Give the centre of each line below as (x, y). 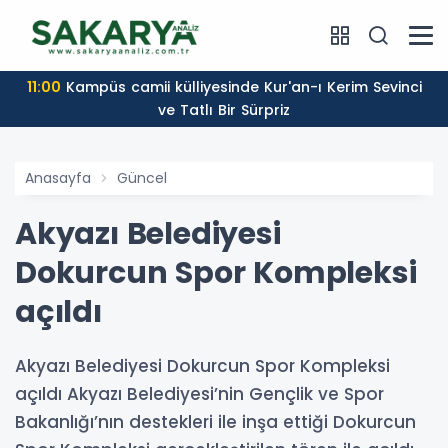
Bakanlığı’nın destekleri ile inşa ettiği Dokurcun (215, 422)
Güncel (142, 178)
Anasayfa (58, 178)
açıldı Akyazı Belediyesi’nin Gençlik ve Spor (199, 394)
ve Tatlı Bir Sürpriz (224, 110)
